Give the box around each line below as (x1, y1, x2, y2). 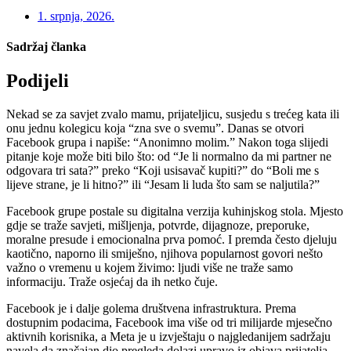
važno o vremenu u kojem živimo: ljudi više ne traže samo (6, 261, 293, 275)
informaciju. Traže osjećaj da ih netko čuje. (6, 275, 218, 289)
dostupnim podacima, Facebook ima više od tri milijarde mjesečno (6, 316, 332, 330)
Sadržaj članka (6, 39, 86, 53)
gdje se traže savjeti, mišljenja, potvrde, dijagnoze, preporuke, (6, 219, 309, 233)
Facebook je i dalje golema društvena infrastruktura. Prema (6, 302, 296, 316)
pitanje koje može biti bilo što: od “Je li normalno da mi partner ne (6, 150, 331, 164)
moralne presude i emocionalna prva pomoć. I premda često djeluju (6, 233, 337, 247)
